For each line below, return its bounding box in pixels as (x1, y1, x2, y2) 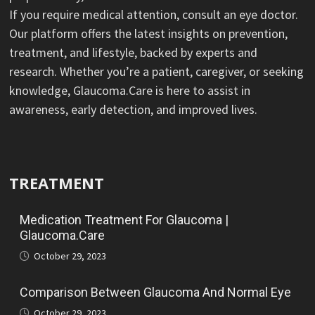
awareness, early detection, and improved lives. (9, 101, 258, 118)
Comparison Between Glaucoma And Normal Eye (20, 285, 292, 300)
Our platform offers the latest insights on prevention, (9, 25, 288, 42)
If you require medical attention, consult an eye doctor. (9, 6, 299, 23)
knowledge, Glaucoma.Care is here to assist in (9, 82, 251, 99)
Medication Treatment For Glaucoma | (20, 212, 229, 228)
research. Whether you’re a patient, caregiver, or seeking (9, 63, 304, 80)
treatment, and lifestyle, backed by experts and (9, 44, 258, 61)
